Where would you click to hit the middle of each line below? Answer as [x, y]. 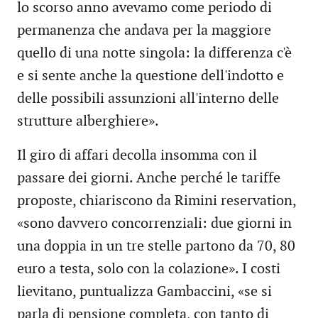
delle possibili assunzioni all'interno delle [148, 99]
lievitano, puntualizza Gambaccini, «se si [144, 292]
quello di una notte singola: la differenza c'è [154, 54]
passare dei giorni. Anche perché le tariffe [149, 179]
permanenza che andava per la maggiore [144, 31]
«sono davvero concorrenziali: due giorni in [154, 224]
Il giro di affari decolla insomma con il [137, 156]
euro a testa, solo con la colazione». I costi [149, 269]
